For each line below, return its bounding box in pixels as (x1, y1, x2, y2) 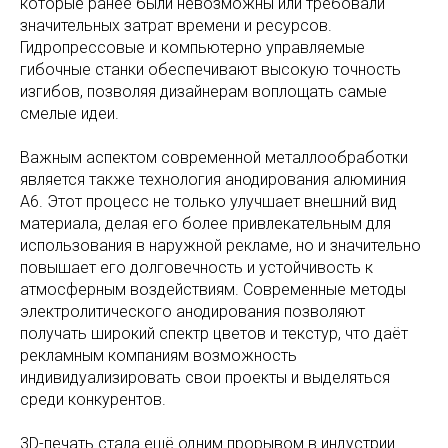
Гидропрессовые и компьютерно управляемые (20, 38, 365, 58)
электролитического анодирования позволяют (20, 302, 365, 322)
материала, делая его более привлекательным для (20, 214, 391, 234)
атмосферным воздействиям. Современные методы (20, 280, 406, 300)
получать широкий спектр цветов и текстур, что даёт (20, 324, 408, 344)
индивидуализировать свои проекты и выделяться (20, 368, 390, 388)
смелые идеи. (20, 104, 119, 124)
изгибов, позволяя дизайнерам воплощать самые (20, 82, 387, 102)
